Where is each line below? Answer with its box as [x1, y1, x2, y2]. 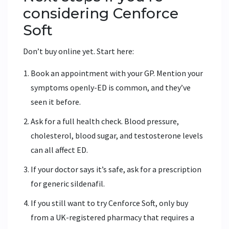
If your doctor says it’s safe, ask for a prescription [31, 164, 201, 174]
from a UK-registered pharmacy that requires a [31, 212, 194, 222]
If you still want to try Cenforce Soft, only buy [31, 197, 188, 208]
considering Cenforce [23, 4, 178, 22]
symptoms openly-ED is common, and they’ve [31, 82, 191, 93]
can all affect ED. [31, 144, 88, 155]
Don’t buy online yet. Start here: [23, 45, 134, 56]
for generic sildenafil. [31, 178, 105, 189]
